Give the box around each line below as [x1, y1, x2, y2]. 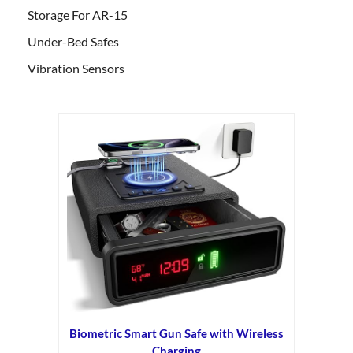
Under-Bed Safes [28, 34, 119, 50]
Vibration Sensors [28, 61, 124, 76]
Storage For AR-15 [28, 7, 128, 23]
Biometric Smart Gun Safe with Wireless [69, 325, 284, 340]
